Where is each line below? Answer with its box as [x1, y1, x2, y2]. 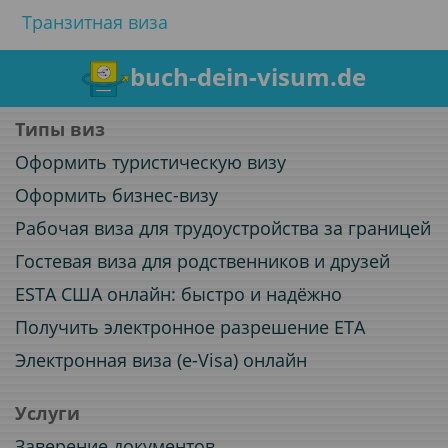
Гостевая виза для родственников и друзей [15, 249, 390, 273]
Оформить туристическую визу [15, 150, 286, 174]
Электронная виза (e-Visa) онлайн [15, 348, 307, 372]
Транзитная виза [22, 9, 168, 34]
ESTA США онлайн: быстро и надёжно [15, 282, 342, 306]
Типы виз [15, 117, 105, 141]
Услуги [15, 401, 80, 425]
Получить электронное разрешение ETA [15, 315, 365, 339]
